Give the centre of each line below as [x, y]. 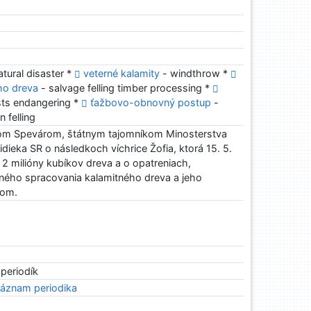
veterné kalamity [122, 74]
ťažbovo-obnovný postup [151, 103]
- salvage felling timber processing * [126, 88]
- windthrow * [195, 74]
